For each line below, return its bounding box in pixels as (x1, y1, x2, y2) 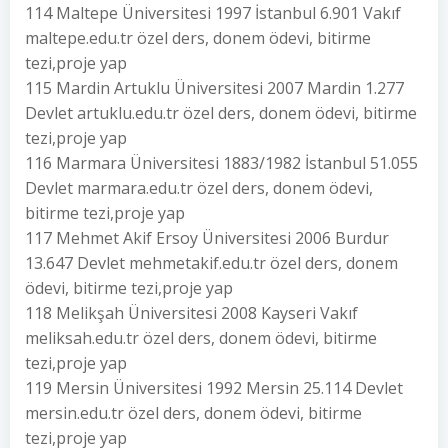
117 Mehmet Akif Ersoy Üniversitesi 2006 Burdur (25, 227, 389, 249)
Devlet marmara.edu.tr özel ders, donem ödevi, (25, 177, 373, 199)
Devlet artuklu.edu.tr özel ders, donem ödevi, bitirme (25, 102, 417, 124)
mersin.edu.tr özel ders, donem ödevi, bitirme (25, 402, 362, 424)
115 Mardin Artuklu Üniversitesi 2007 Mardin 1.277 (25, 77, 404, 99)
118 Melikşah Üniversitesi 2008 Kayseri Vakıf (25, 302, 358, 324)
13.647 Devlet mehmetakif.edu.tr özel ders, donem (25, 252, 398, 274)
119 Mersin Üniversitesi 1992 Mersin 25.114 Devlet (25, 377, 403, 399)
